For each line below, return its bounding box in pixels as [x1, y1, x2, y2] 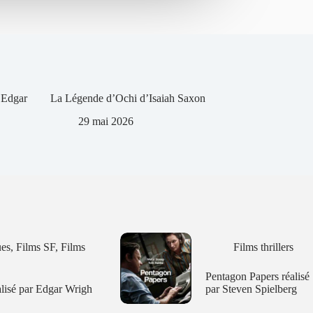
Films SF [15, 240, 55, 253]
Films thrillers [233, 240, 293, 253]
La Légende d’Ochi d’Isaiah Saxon [50, 92, 205, 104]
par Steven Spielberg [205, 282, 297, 295]
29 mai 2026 [78, 115, 133, 127]
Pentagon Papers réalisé [205, 270, 310, 282]
